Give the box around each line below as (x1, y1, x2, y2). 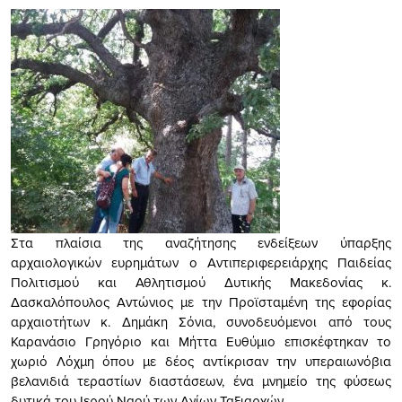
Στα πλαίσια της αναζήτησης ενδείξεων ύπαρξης (11, 232, 391, 252)
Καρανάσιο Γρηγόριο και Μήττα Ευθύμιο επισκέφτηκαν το (11, 331, 391, 351)
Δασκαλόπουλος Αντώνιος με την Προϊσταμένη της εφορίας (11, 292, 391, 311)
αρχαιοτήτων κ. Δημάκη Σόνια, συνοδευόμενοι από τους (11, 311, 391, 331)
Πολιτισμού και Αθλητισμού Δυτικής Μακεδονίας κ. (11, 272, 391, 292)
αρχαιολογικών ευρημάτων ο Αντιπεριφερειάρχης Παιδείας (11, 252, 391, 272)
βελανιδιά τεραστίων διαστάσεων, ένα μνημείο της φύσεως (11, 371, 391, 390)
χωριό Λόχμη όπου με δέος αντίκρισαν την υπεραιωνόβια (11, 351, 391, 371)
